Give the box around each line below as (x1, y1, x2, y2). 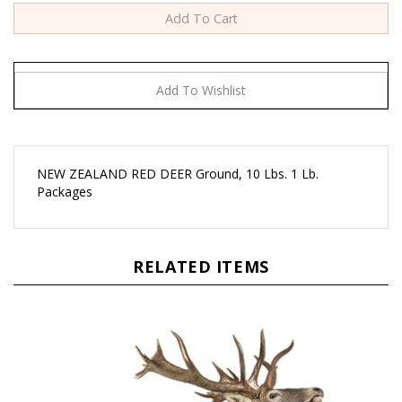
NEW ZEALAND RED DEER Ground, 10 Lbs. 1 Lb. (37, 142, 319, 159)
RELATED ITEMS (133, 232, 269, 254)
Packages (37, 160, 92, 177)
